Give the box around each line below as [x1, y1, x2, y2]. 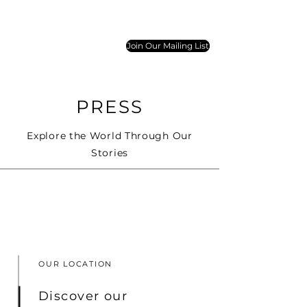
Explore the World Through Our [27, 130, 193, 142]
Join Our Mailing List [127, 40, 209, 51]
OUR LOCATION [38, 259, 113, 269]
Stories [91, 147, 128, 159]
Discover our [38, 288, 128, 304]
